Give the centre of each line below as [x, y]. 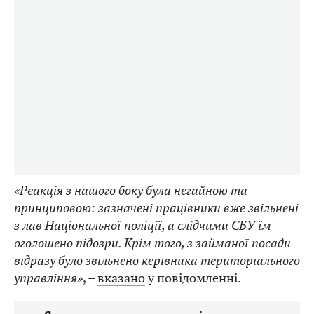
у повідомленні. [193, 278]
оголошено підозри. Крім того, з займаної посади [152, 243]
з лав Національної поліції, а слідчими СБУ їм [143, 226]
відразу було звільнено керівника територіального [157, 261]
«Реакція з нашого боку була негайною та [131, 191]
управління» [48, 278]
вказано [121, 278]
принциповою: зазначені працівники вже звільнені [156, 208]
